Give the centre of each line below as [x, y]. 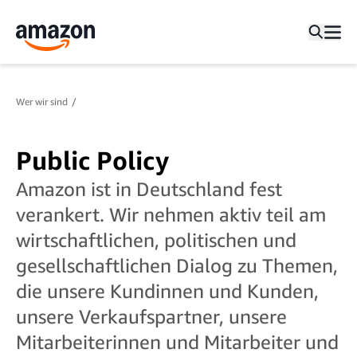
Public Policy [92, 160]
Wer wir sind [42, 102]
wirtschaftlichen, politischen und [156, 239]
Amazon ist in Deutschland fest [149, 188]
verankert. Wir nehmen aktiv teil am [171, 214]
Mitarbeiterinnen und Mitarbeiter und [177, 341]
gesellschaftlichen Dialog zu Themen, [177, 265]
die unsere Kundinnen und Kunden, [167, 290]
